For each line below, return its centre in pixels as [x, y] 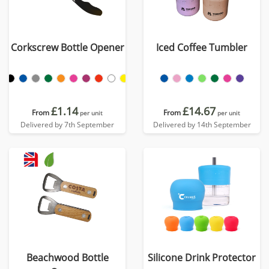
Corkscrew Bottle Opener [67, 47]
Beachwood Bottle [67, 258]
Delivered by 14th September [202, 125]
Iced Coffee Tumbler [202, 47]
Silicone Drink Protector [202, 258]
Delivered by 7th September [67, 125]
